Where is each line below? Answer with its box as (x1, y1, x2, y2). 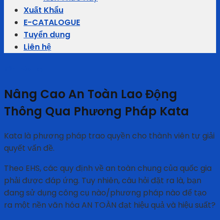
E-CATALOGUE (24, 17, 80, 28)
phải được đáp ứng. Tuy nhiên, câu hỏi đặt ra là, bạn (4, 175, 201, 187)
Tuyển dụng (24, 29, 70, 41)
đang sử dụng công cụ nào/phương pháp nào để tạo (4, 187, 207, 199)
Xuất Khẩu (24, 4, 63, 16)
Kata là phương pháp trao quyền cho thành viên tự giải (4, 130, 215, 142)
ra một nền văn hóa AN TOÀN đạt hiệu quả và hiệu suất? (4, 199, 216, 211)
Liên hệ (24, 41, 51, 53)
